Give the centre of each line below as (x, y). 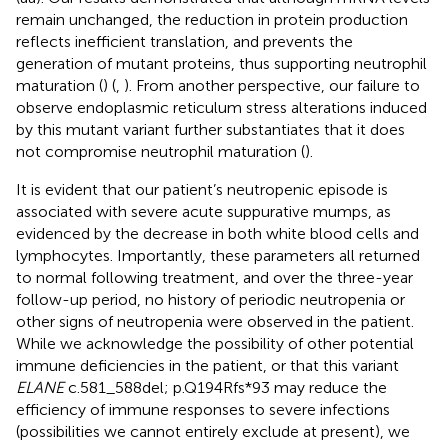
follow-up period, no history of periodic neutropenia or (210, 299)
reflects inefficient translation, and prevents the (184, 41)
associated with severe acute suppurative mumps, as (203, 211)
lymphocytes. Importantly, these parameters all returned (218, 255)
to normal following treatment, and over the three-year (214, 277)
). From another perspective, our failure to (272, 85)
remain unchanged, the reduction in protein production (212, 19)
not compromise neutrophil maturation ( (160, 151)
